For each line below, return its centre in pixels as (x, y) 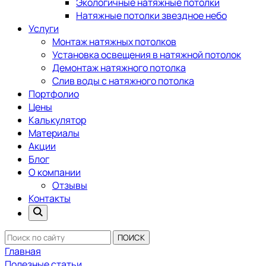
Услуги (44, 28)
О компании (55, 172)
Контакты (50, 198)
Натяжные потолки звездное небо (151, 15)
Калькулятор (57, 120)
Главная (23, 251)
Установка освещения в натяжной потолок (147, 55)
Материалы (54, 133)
